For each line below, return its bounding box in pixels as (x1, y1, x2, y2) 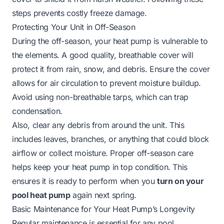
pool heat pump (12, 189, 70, 200)
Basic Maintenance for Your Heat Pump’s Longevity (12, 203, 195, 214)
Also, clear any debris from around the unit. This (12, 119, 184, 130)
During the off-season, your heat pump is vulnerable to (12, 35, 208, 46)
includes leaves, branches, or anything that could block (12, 133, 209, 144)
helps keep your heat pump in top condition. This (12, 161, 187, 172)
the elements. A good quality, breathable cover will (12, 49, 193, 60)
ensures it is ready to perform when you (12, 175, 157, 186)
